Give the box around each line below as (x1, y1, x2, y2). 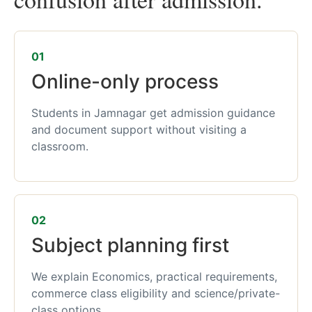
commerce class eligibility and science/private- (31, 286, 280, 301)
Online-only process (31, 70, 219, 93)
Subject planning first (31, 233, 229, 258)
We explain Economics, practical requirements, (31, 270, 277, 284)
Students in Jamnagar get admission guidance (31, 106, 275, 120)
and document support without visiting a (31, 123, 247, 136)
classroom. (31, 139, 88, 153)
